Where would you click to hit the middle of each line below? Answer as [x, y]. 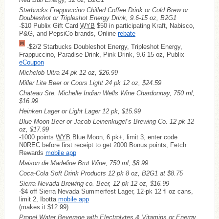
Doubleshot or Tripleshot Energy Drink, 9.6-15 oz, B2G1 [98, 18]
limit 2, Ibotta [39, 199]
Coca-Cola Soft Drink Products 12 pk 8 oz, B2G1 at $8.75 [101, 173]
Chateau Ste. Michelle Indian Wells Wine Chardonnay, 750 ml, [107, 93]
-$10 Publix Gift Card [50, 25]
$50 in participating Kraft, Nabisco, [145, 25]
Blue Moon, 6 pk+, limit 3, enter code [124, 137]
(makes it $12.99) [44, 207]
